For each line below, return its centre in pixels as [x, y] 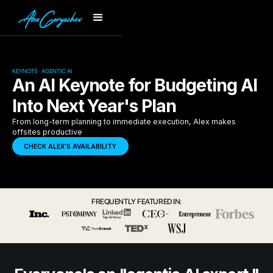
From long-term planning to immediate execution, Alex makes [124, 121]
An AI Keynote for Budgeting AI [135, 85]
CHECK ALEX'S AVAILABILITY [70, 146]
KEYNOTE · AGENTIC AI [42, 71]
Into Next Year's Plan [94, 105]
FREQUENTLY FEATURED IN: [136, 202]
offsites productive [47, 132]
